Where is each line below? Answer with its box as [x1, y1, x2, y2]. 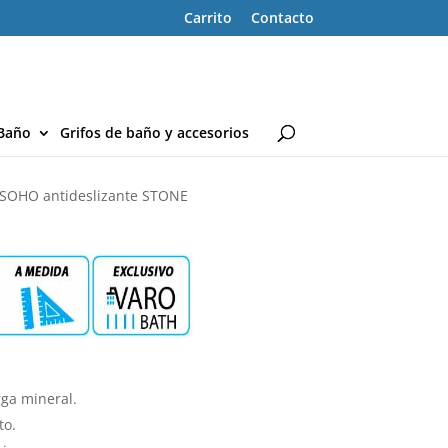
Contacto [250, 7, 314, 27]
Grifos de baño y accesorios [60, 123, 249, 142]
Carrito [183, 7, 232, 27]
